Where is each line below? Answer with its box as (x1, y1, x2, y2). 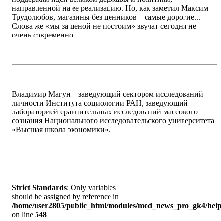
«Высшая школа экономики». (12, 125, 110, 134)
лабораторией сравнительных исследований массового (12, 108, 198, 116)
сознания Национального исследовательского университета (12, 116, 214, 125)
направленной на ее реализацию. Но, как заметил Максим (12, 4, 208, 13)
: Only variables (67, 184, 116, 192)
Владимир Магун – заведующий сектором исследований (12, 90, 203, 99)
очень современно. (12, 31, 75, 39)
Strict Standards (12, 184, 67, 192)
